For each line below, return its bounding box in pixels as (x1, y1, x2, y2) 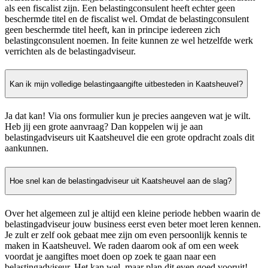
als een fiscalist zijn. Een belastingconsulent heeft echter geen (5, 3, 235, 14)
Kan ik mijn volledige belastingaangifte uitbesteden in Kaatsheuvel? (10, 79, 243, 89)
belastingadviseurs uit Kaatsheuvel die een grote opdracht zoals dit (5, 132, 254, 143)
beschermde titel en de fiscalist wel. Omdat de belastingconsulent (5, 14, 249, 25)
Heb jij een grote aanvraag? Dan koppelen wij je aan (5, 121, 203, 132)
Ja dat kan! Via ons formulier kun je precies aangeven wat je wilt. (5, 111, 251, 121)
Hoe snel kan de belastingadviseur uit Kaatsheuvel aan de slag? (10, 176, 232, 185)
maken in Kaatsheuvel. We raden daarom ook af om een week (5, 240, 239, 251)
